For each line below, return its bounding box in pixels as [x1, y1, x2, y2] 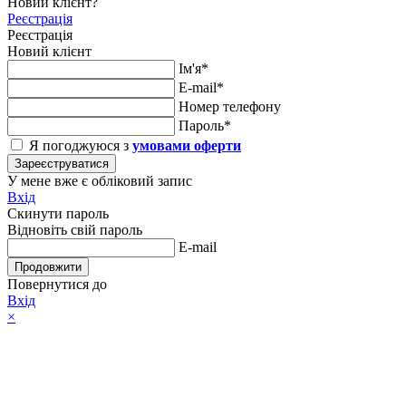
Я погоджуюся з [25, 137, 132, 153]
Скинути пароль [7, 205, 109, 221]
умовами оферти [132, 137, 241, 153]
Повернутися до [7, 275, 107, 292]
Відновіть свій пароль [7, 221, 142, 237]
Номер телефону [179, 98, 281, 114]
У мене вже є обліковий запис [7, 172, 192, 188]
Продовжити [14, 259, 82, 274]
